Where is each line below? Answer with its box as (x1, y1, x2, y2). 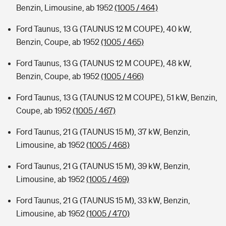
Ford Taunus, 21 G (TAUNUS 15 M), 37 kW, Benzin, (16, 127, 190, 136)
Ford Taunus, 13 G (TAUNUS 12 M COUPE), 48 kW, (16, 59, 192, 68)
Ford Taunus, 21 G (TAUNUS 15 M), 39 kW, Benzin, (16, 161, 190, 171)
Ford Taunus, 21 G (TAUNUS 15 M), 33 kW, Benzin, (16, 196, 190, 205)
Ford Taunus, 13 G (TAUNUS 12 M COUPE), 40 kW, (16, 24, 192, 33)
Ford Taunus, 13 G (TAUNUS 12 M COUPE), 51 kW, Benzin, (16, 93, 217, 102)
